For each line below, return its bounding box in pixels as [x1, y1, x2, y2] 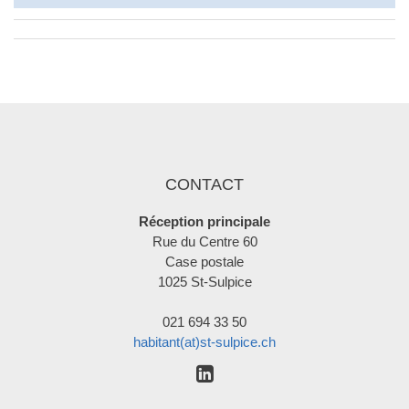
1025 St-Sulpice [157, 274, 252, 289]
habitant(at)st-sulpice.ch [133, 334, 276, 350]
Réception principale [139, 214, 270, 229]
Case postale [165, 254, 244, 269]
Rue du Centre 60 [152, 234, 257, 249]
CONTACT [165, 175, 244, 194]
